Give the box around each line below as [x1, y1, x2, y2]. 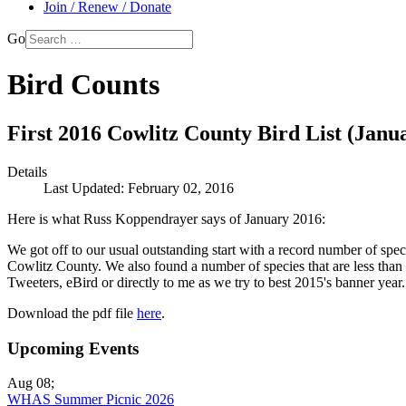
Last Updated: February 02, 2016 [43, 179, 234, 196]
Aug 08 [7, 375, 51, 391]
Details [7, 163, 47, 179]
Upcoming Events [7, 338, 139, 358]
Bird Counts [7, 68, 159, 101]
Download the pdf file [7, 304, 137, 321]
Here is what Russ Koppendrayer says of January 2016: [7, 210, 325, 227]
